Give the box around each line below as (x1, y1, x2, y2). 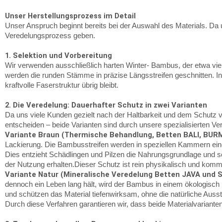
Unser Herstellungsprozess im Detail (5, 11, 136, 20)
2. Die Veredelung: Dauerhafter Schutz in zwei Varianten (5, 101, 207, 110)
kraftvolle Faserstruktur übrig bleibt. (5, 81, 118, 89)
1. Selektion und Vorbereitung (5, 51, 112, 60)
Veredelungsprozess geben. (5, 32, 95, 40)
